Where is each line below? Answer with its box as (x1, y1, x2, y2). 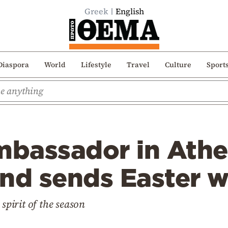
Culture (164, 59, 191, 70)
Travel (126, 59, 150, 70)
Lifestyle (80, 59, 111, 70)
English (115, 6, 144, 17)
